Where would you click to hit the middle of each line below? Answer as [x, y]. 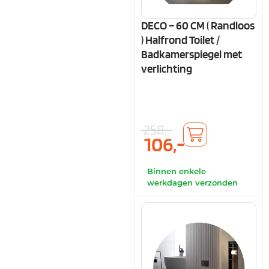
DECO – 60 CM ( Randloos [198, 25]
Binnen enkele [177, 172]
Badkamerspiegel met [192, 54]
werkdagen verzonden [192, 183]
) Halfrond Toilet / [180, 40]
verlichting [167, 68]
